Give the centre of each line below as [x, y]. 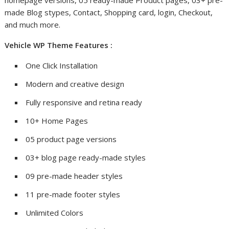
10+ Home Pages [57, 121]
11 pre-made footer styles [73, 194]
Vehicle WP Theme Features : [59, 45]
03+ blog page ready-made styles [86, 158]
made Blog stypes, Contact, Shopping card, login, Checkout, [109, 13]
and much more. [33, 25]
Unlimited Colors [55, 213]
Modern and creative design [75, 84]
